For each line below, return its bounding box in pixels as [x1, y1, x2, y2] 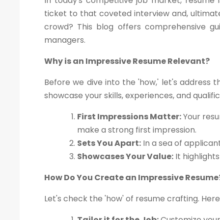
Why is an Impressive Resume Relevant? [44, 55, 210, 67]
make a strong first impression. [77, 124, 196, 136]
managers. [44, 34, 85, 46]
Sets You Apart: [77, 137, 141, 149]
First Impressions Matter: [77, 111, 181, 123]
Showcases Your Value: [77, 151, 173, 163]
